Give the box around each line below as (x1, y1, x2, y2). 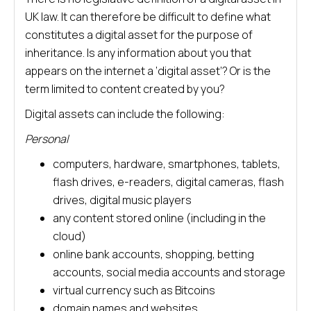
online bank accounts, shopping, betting (53, 246, 254, 262)
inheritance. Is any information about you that (25, 45, 251, 60)
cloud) (53, 228, 86, 244)
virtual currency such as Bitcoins (53, 283, 215, 298)
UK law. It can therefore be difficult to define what (25, 9, 271, 24)
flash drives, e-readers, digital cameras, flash (53, 174, 284, 190)
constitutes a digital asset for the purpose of (25, 27, 253, 42)
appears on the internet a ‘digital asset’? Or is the (25, 63, 271, 78)
